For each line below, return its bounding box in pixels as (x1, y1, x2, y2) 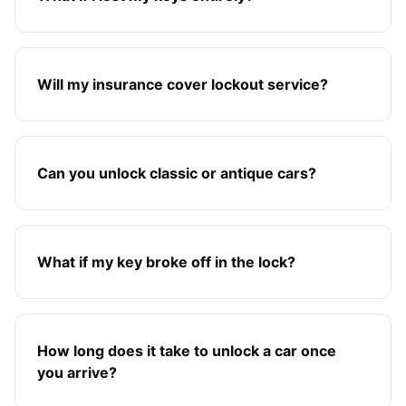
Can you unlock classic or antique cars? (37, 164, 316, 182)
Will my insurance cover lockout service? (37, 75, 328, 93)
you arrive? (37, 363, 117, 382)
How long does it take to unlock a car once (37, 342, 336, 360)
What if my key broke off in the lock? (37, 253, 295, 271)
